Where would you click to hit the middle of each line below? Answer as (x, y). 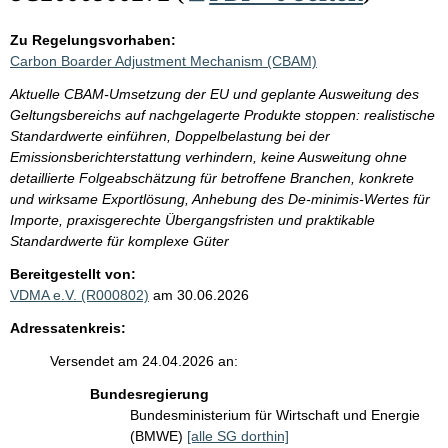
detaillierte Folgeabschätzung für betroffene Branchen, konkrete (212, 178)
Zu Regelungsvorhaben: (93, 40)
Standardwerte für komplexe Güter (119, 241)
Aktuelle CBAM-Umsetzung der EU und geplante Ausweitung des (214, 94)
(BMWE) (158, 436)
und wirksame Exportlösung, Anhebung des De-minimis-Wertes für (220, 199)
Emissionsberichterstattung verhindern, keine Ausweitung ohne (208, 157)
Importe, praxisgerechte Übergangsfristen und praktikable (192, 220)
